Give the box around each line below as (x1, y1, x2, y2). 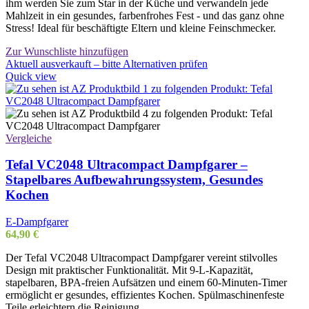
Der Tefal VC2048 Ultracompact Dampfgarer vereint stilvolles (6, 251, 277, 263)
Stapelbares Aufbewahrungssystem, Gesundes (6, 172, 263, 188)
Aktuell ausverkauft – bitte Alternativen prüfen (6, 57, 208, 70)
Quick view (6, 70, 57, 82)
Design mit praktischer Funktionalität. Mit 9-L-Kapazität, (6, 263, 253, 276)
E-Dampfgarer (6, 215, 68, 228)
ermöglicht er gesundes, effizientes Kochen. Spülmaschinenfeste (6, 288, 284, 301)
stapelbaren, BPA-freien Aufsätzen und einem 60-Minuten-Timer (6, 276, 287, 288)
